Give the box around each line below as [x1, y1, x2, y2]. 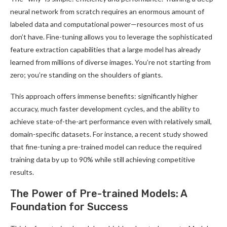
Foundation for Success [10, 200, 128, 213]
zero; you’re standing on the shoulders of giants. [10, 70, 163, 79]
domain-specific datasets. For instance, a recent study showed [10, 129, 208, 138]
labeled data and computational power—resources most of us [10, 19, 204, 28]
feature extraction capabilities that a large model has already [10, 45, 201, 54]
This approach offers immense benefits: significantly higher [10, 91, 198, 100]
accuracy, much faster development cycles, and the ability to [10, 104, 200, 113]
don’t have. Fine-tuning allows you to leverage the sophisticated [10, 32, 212, 41]
